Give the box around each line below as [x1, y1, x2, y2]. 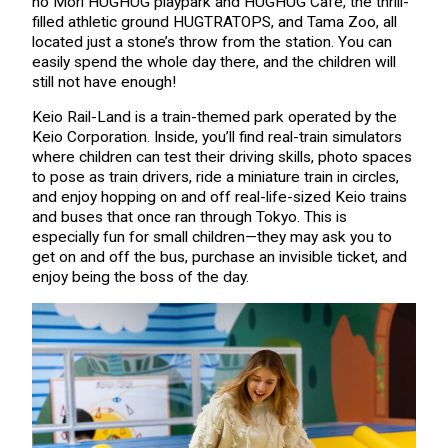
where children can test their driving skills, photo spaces [31, 148, 412, 167]
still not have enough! [31, 72, 176, 91]
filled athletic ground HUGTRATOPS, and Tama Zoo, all [31, 12, 397, 31]
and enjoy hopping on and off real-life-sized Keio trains [31, 188, 407, 207]
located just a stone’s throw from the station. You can [31, 32, 392, 51]
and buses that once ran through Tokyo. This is [31, 208, 347, 227]
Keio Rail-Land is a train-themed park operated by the [31, 108, 397, 127]
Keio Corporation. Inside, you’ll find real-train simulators [31, 128, 402, 147]
